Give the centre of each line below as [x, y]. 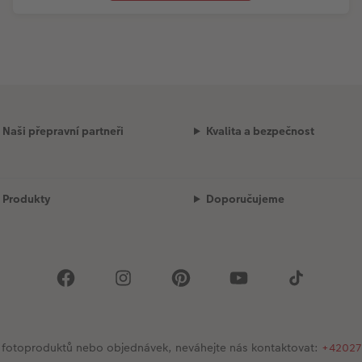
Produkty [26, 198]
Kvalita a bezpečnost [260, 130]
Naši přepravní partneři [63, 130]
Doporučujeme [245, 198]
